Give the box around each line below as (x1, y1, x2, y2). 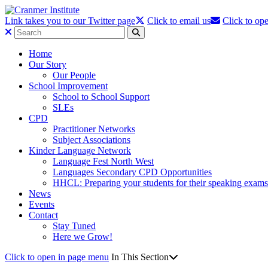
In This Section (111, 252, 169, 262)
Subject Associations (53, 135, 130, 145)
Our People (53, 70, 96, 80)
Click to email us (147, 16, 211, 26)
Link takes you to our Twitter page (5, 16, 135, 26)
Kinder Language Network (29, 145, 131, 156)
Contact (29, 210, 58, 220)
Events (29, 199, 54, 209)
